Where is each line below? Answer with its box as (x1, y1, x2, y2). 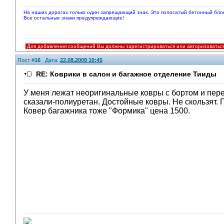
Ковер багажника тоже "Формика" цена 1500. (23, 106, 190, 115)
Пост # (17, 57, 34, 63)
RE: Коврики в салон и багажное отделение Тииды (36, 70, 216, 78)
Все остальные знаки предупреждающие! (23, 15, 124, 20)
